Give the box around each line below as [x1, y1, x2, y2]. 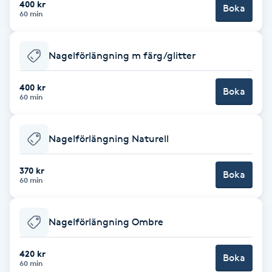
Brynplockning [7, 84, 73, 95]
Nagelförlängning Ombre [49, 216, 163, 228]
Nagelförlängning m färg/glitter [49, 49, 195, 61]
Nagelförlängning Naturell [49, 132, 169, 144]
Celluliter [7, 166, 49, 178]
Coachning [7, 200, 56, 212]
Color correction [7, 234, 80, 246]
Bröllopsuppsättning [7, 118, 100, 129]
